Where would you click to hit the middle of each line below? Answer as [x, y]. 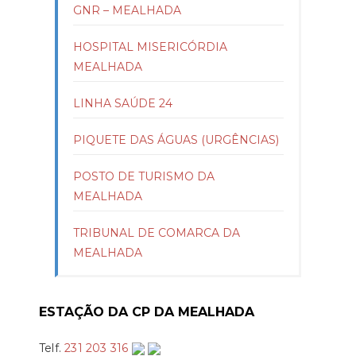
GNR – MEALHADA [127, 10]
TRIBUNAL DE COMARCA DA [157, 232]
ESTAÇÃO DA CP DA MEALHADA [147, 311]
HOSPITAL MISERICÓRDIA [150, 46]
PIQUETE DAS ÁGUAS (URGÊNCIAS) [176, 139]
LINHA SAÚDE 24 [123, 103]
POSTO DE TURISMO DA [144, 176]
